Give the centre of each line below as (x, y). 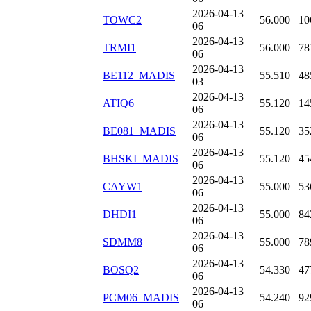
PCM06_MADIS (141, 298)
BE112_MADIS (139, 76)
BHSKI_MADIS (141, 159)
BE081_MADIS (139, 131)
